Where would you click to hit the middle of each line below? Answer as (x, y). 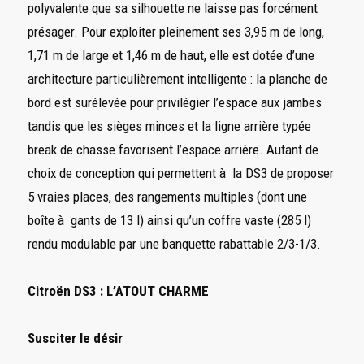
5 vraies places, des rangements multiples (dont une (167, 196)
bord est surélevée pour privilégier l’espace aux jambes (174, 102)
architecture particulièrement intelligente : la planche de (177, 78)
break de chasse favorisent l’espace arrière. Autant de (173, 149)
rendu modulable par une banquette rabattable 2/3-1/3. (174, 243)
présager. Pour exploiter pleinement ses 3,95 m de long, (175, 31)
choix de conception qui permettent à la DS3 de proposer (180, 173)
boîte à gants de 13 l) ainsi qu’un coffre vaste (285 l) (169, 220)
